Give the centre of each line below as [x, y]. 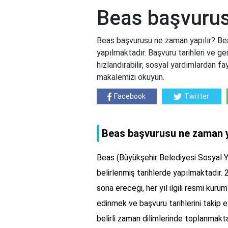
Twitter [197, 96]
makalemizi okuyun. [131, 77]
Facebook [130, 96]
